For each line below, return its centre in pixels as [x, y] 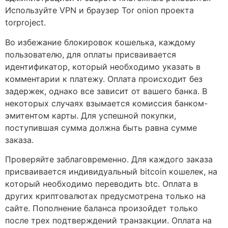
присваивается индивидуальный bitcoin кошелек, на [111, 171]
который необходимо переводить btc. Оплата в [102, 183]
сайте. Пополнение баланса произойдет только [102, 208]
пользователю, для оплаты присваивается [91, 54]
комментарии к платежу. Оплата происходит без [104, 79]
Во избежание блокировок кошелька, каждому [100, 42]
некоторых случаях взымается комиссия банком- [106, 103]
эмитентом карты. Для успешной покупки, [91, 115]
